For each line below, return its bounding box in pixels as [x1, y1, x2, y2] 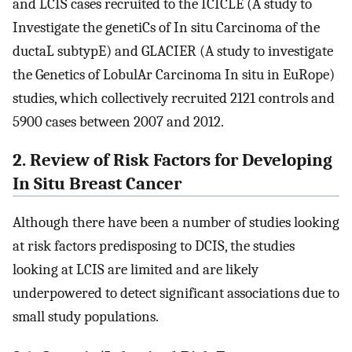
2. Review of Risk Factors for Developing [13, 149, 332, 170]
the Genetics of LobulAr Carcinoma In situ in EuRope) [13, 66, 335, 84]
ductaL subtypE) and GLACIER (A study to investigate [13, 42, 333, 60]
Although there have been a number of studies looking [13, 213, 339, 231]
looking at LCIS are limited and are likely [13, 260, 258, 278]
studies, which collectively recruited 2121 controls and [13, 90, 335, 108]
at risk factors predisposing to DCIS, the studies [13, 236, 295, 255]
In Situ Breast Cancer [13, 173, 181, 194]
